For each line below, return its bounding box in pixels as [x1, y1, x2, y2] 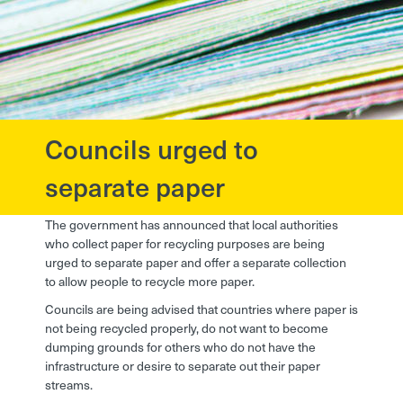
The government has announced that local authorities [45, 215, 338, 235]
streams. [45, 375, 93, 395]
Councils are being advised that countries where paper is [45, 300, 358, 319]
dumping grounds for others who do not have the [45, 337, 316, 357]
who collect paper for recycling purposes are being [45, 234, 325, 254]
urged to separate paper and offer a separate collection [45, 253, 346, 273]
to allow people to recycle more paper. [45, 272, 255, 291]
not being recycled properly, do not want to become [45, 318, 328, 338]
